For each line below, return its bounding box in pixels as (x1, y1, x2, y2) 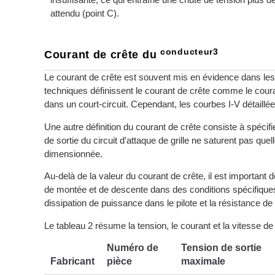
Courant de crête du (44, 48, 160, 61)
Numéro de (107, 242, 158, 253)
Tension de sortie (181, 242, 261, 253)
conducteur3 (160, 47, 219, 56)
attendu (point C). (50, 8, 119, 19)
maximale (181, 256, 225, 266)
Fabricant (50, 256, 95, 266)
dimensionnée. (44, 148, 103, 159)
